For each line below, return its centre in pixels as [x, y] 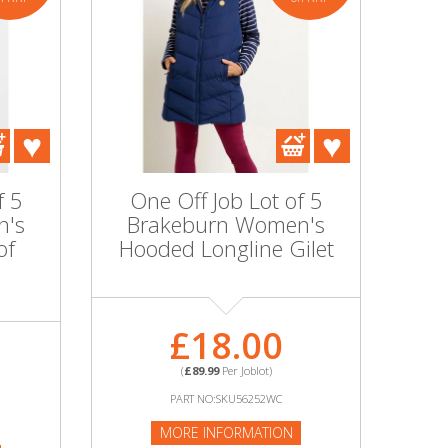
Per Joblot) [245, 370]
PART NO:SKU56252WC [226, 398]
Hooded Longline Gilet [226, 248]
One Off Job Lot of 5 [226, 200]
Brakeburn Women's [226, 224]
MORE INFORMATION [226, 432]
